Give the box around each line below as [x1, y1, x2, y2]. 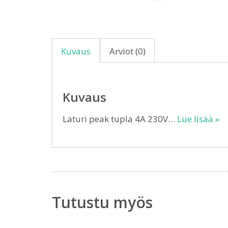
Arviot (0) [109, 45, 146, 57]
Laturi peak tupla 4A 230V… [63, 113, 177, 125]
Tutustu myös [52, 192, 153, 213]
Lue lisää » [177, 113, 219, 125]
